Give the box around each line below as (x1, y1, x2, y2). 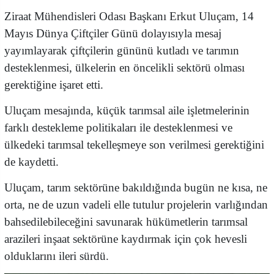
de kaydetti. (4, 155, 59, 169)
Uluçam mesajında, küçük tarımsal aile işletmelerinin (4, 104, 250, 117)
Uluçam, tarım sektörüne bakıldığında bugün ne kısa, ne (4, 181, 267, 194)
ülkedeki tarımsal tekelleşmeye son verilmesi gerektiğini (4, 138, 264, 152)
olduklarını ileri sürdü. (4, 250, 109, 263)
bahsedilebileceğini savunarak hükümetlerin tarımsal (4, 215, 248, 229)
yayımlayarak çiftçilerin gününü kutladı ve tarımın (4, 44, 239, 57)
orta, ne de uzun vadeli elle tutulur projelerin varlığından (4, 198, 268, 212)
